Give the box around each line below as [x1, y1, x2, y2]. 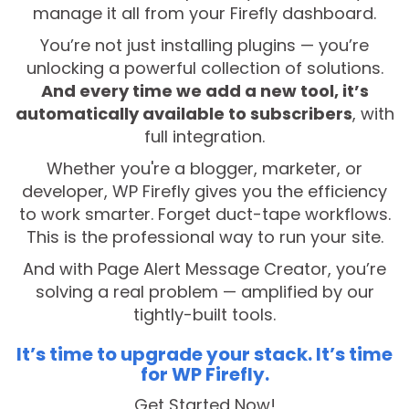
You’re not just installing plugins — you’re [40, 34, 369, 58]
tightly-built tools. [133, 303, 276, 327]
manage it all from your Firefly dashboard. [33, 2, 376, 26]
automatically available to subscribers [15, 102, 352, 126]
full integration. [144, 125, 265, 149]
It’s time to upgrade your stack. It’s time [16, 341, 393, 368]
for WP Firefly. [140, 362, 269, 388]
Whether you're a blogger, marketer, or [47, 157, 362, 181]
